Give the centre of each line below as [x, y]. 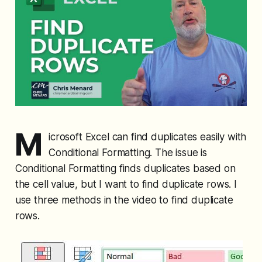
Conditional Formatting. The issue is [128, 153]
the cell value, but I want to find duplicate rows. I [126, 185]
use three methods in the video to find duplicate [124, 200]
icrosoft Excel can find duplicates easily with [148, 137]
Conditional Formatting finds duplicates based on [125, 169]
